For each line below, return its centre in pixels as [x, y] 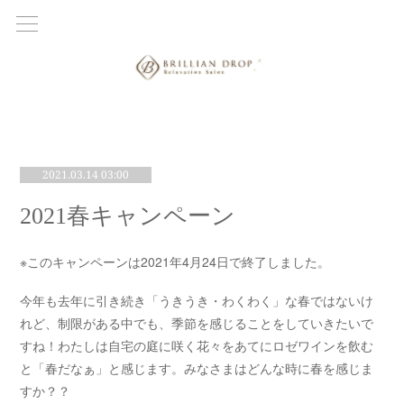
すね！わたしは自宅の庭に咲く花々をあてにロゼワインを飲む [197, 345]
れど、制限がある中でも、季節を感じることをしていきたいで [197, 323]
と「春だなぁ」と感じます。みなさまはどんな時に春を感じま [197, 368]
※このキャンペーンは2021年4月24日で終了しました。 [175, 262]
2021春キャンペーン [128, 216]
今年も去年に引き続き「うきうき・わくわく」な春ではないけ [197, 300]
